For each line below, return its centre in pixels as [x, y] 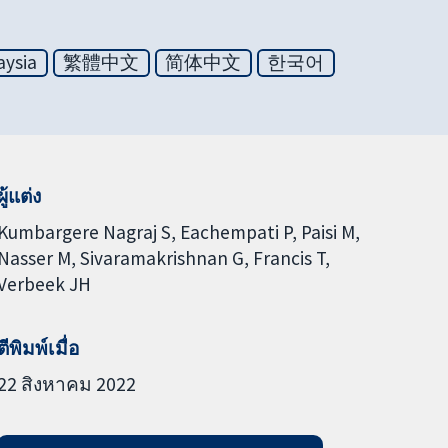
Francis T [288, 257]
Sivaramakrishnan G [161, 257]
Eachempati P [235, 231]
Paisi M [327, 231]
